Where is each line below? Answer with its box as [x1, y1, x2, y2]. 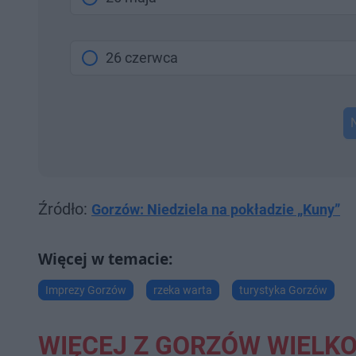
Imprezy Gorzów [45, 284, 126, 296]
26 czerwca [106, 49, 178, 66]
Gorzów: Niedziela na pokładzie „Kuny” [91, 201, 340, 218]
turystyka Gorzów [239, 284, 327, 296]
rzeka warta [153, 284, 212, 296]
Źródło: [38, 199, 91, 219]
